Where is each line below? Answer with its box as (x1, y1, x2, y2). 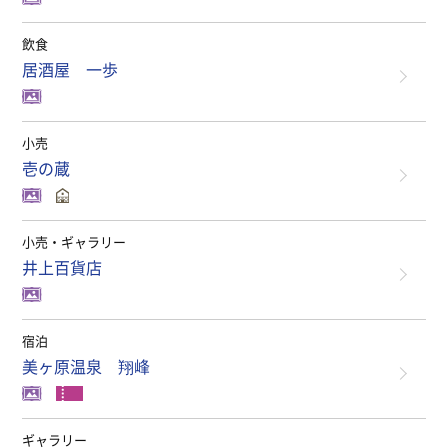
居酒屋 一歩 (22, 57, 119, 81)
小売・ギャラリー (22, 232, 127, 251)
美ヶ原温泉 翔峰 (22, 354, 151, 378)
